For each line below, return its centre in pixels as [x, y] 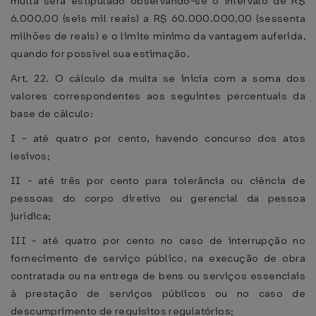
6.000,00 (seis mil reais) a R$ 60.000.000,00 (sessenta [158, 18]
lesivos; [31, 156]
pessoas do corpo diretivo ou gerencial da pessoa [158, 198]
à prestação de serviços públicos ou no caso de [158, 293]
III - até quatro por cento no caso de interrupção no [158, 241]
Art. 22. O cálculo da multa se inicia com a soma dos [158, 78]
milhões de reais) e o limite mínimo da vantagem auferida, [158, 36]
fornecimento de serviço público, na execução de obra [158, 258]
